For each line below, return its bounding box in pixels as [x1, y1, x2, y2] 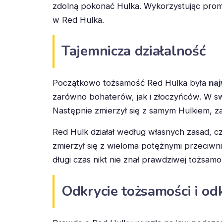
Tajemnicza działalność [61, 42, 206, 61]
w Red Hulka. [53, 14, 104, 25]
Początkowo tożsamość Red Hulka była [53, 78, 209, 88]
